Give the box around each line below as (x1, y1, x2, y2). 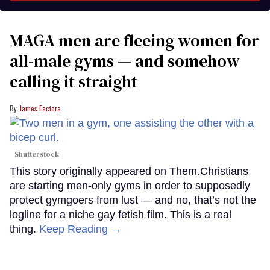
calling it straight (10, 69, 137, 93)
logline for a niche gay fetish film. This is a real (10, 208, 231, 221)
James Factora (19, 102, 61, 113)
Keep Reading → (39, 222, 122, 235)
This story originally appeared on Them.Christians (10, 165, 248, 177)
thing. (10, 222, 39, 235)
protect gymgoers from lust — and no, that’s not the (10, 193, 256, 206)
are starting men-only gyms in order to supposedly (10, 179, 250, 192)
